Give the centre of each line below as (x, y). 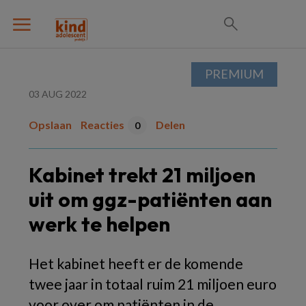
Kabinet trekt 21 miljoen (142, 175)
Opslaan (50, 125)
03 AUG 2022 (58, 94)
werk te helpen (99, 224)
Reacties (102, 125)
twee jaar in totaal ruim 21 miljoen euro (153, 284)
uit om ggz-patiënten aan (150, 199)
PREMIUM (234, 74)
